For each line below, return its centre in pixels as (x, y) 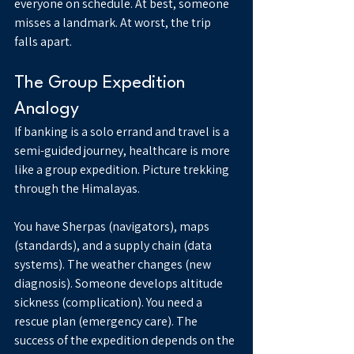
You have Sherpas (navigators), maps (113, 227)
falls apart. (43, 42)
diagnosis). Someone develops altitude (120, 284)
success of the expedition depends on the (126, 341)
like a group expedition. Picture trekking (123, 170)
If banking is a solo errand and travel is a (123, 132)
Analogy (47, 109)
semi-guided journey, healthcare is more (123, 151)
